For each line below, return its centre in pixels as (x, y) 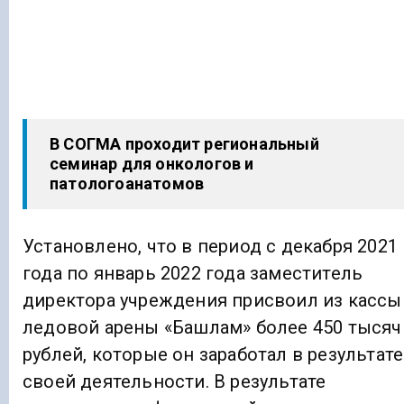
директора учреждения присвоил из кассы (212, 300)
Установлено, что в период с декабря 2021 (210, 246)
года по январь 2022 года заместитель (193, 273)
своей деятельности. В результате (174, 381)
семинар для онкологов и (152, 163)
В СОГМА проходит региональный (184, 143)
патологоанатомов (127, 183)
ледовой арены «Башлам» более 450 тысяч (212, 327)
